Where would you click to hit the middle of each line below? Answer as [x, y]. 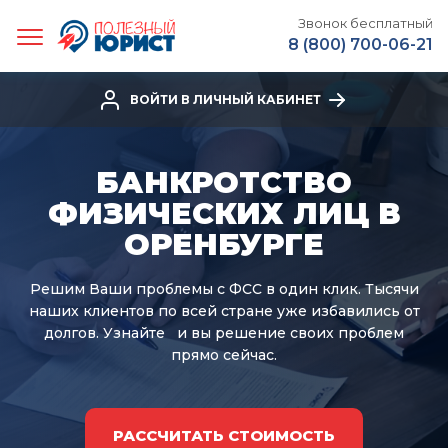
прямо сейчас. [224, 355]
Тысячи [391, 289]
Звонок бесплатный [365, 23]
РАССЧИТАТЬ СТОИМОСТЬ [224, 435]
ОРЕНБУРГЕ [224, 244]
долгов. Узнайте [108, 333]
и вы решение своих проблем [288, 333]
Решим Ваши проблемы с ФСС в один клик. [197, 289]
